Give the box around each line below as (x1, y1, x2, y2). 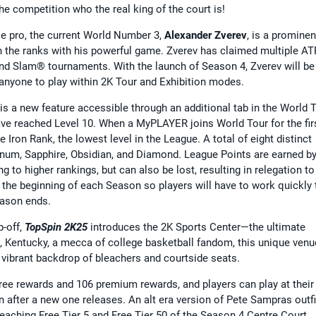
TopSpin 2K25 (25, 220, 87, 233)
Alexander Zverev (164, 28, 247, 42)
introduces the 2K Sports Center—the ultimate (87, 220, 305, 233)
